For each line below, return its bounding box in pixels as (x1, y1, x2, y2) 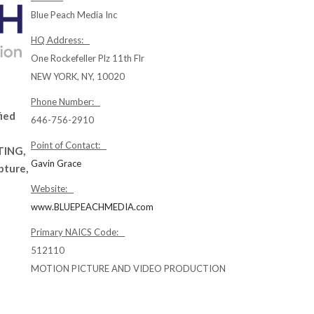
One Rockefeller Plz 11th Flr (31, 53, 144, 64)
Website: (31, 183, 74, 194)
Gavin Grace (31, 158, 81, 169)
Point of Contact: (31, 139, 107, 151)
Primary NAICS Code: (31, 226, 125, 238)
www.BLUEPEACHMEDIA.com (31, 201, 153, 212)
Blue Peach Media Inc (31, 9, 117, 20)
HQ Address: (31, 34, 90, 46)
